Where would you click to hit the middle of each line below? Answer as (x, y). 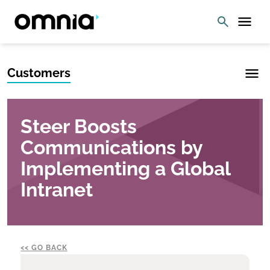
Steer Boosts (79, 126)
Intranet (57, 190)
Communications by (112, 147)
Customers (39, 73)
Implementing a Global (126, 168)
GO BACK (49, 248)
